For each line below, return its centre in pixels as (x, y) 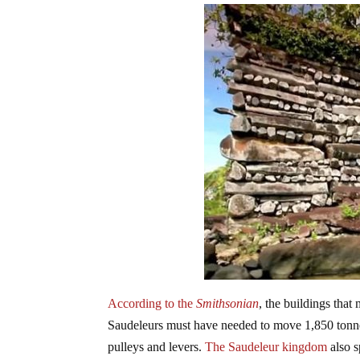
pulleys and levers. (155, 346)
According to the (152, 303)
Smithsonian (228, 303)
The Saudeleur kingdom (265, 346)
